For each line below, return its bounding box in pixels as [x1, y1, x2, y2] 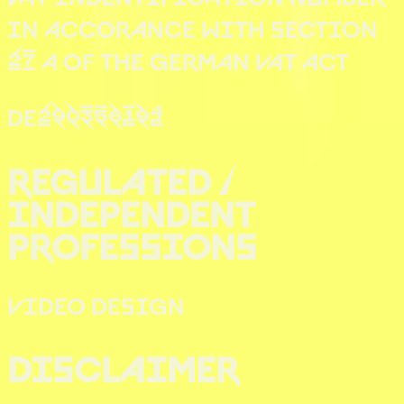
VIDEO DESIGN [7, 285, 185, 323]
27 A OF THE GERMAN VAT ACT [7, 41, 349, 78]
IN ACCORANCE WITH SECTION [7, 8, 378, 46]
